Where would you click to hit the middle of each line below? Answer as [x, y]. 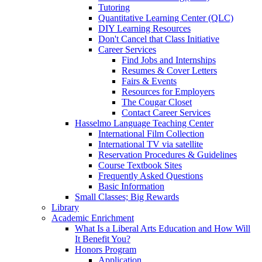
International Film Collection [151, 134]
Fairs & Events [149, 81]
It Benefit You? [103, 239]
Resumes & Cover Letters [169, 71]
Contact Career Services [166, 113]
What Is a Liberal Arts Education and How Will [163, 229]
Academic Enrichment [93, 218]
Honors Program [106, 250]
